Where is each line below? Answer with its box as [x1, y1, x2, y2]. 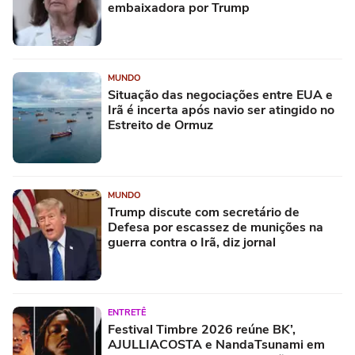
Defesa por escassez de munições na [108, 219, 323, 236]
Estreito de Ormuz [108, 116, 213, 134]
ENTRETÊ [108, 307, 146, 319]
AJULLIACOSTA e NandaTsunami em [108, 336, 325, 353]
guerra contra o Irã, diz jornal [108, 234, 276, 251]
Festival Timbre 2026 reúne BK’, [108, 321, 296, 338]
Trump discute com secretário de [108, 204, 300, 221]
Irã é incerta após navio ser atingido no [108, 101, 334, 119]
